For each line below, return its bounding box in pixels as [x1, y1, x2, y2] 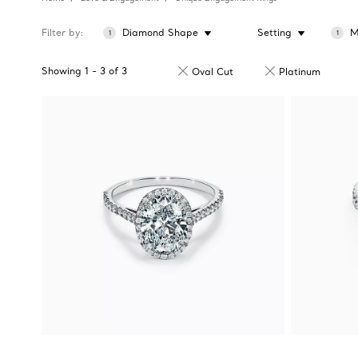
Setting [257, 26, 292, 38]
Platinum [279, 66, 320, 78]
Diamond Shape [122, 26, 198, 38]
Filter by [42, 26, 80, 38]
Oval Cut [192, 66, 233, 78]
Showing [42, 65, 82, 77]
